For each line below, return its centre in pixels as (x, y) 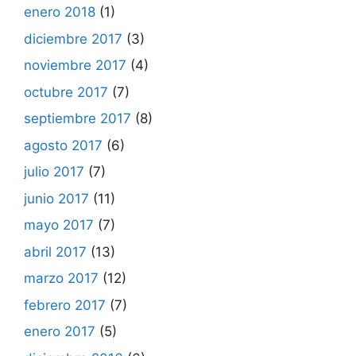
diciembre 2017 (73, 39)
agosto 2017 (63, 145)
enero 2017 (60, 331)
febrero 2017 (65, 305)
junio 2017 (56, 198)
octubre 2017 (66, 92)
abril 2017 (55, 252)
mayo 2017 (59, 225)
